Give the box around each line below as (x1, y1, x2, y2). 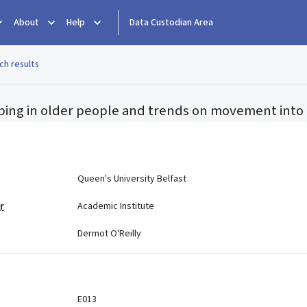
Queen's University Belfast (77, 171, 186, 186)
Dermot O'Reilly (77, 226, 141, 241)
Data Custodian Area (130, 16, 213, 29)
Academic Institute (77, 199, 154, 213)
